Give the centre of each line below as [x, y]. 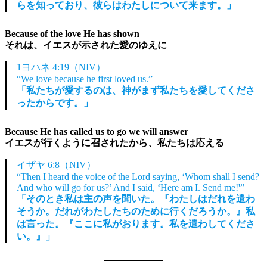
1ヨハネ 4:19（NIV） [61, 67]
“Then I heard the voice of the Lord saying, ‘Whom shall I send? [138, 176]
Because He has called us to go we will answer [97, 131]
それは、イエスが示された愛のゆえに [86, 45]
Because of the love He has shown [72, 33]
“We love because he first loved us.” [85, 79]
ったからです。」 [55, 103]
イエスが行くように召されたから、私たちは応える [114, 142]
